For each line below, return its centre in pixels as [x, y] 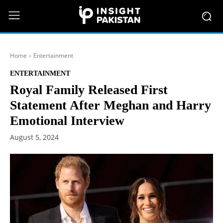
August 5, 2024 [34, 137]
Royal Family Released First [89, 90]
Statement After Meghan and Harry [111, 105]
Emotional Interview [67, 121]
